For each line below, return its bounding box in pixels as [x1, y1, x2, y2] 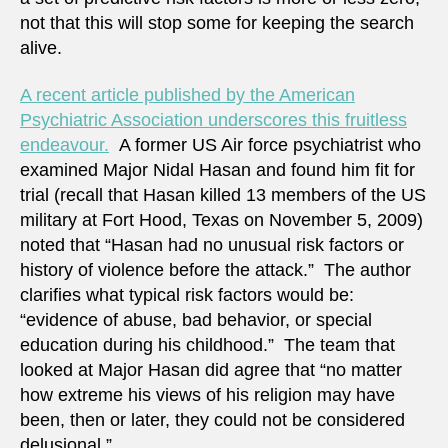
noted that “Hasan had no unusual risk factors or [20, 235, 404, 256]
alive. [20, 37, 62, 58]
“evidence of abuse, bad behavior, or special [20, 310, 372, 331]
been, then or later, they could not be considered [20, 410, 405, 431]
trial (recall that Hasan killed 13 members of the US [20, 185, 426, 206]
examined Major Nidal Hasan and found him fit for [20, 160, 415, 181]
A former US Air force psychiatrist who [109, 135, 421, 156]
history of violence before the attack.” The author [20, 260, 411, 281]
